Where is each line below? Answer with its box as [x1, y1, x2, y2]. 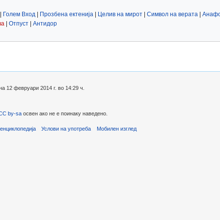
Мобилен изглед [96, 125, 137, 132]
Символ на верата [147, 11, 198, 18]
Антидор [33, 20, 57, 27]
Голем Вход [3, 11, 35, 18]
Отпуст [9, 20, 28, 27]
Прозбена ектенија [40, 11, 93, 18]
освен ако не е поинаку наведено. [22, 110, 108, 117]
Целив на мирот [98, 11, 142, 18]
